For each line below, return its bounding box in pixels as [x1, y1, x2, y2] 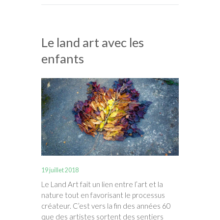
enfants [41, 51, 84, 66]
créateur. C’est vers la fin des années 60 [41, 201, 171, 210]
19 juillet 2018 [41, 166, 79, 174]
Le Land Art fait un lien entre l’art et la [41, 179, 163, 189]
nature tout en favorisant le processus [41, 190, 165, 199]
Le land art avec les [41, 35, 144, 50]
